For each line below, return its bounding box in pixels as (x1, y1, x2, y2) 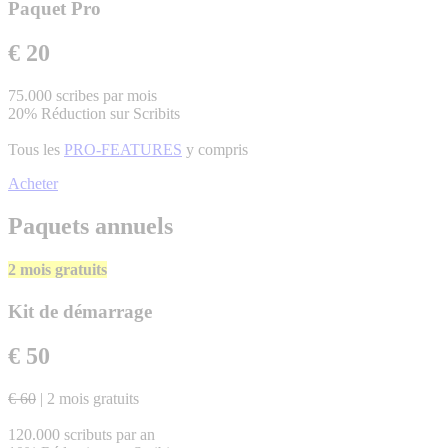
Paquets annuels (8, 213, 173, 240)
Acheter (8, 175, 58, 193)
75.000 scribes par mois (8, 87, 157, 105)
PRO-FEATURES (64, 141, 182, 159)
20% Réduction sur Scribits (8, 105, 180, 123)
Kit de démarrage (8, 300, 152, 322)
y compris (182, 141, 248, 159)
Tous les (8, 141, 64, 159)
